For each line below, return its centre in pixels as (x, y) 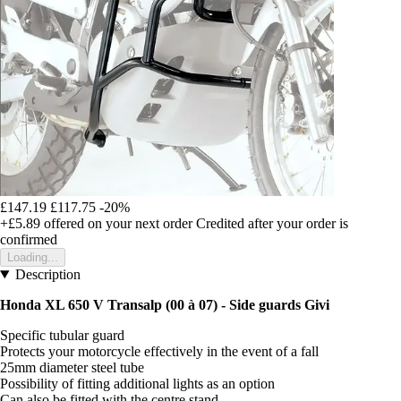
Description (47, 274)
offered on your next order (116, 223)
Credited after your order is (272, 223)
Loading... (33, 257)
